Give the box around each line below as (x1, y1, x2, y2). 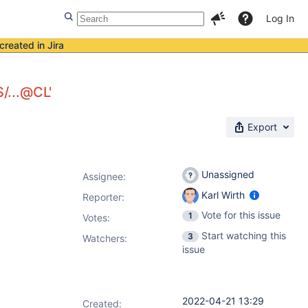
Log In (266, 12, 294, 24)
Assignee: (82, 170, 126, 182)
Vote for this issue (201, 209, 280, 221)
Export (247, 121, 277, 133)
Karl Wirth (199, 188, 247, 201)
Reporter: (82, 191, 124, 203)
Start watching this (201, 230, 286, 241)
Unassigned (199, 168, 254, 180)
